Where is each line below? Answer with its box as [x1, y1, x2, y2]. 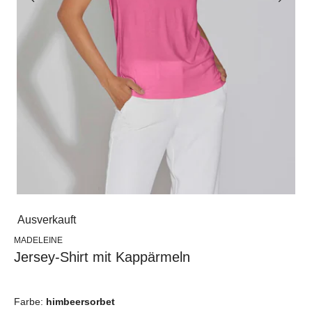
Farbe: [14, 295, 46, 307]
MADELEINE [14, 235, 63, 245]
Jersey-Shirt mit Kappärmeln [14, 249, 190, 265]
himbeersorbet [46, 295, 115, 307]
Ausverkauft [17, 213, 76, 226]
